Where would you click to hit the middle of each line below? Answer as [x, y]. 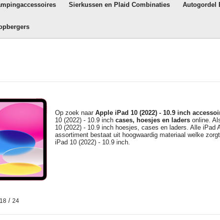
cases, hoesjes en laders [152, 120]
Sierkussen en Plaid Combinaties [119, 5]
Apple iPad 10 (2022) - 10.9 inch [144, 113]
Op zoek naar [75, 113]
